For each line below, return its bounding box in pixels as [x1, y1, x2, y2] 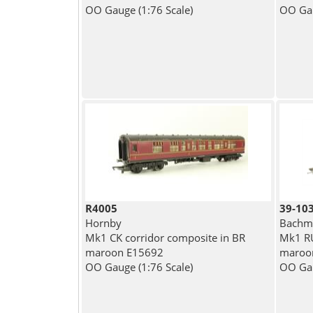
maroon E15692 [85, 245, 163, 260]
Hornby [85, 216, 122, 231]
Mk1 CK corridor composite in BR [85, 231, 245, 245]
